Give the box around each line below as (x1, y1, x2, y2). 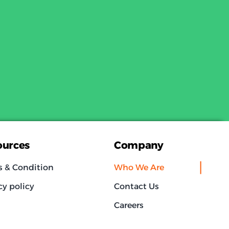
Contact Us (114, 181, 159, 192)
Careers (114, 200, 144, 211)
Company (114, 139, 164, 152)
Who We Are (114, 163, 165, 173)
